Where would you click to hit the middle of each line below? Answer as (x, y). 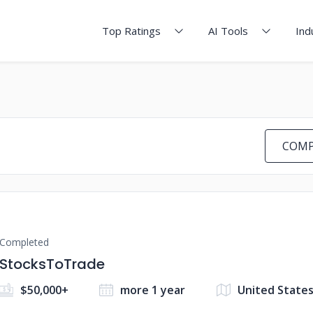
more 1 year (153, 290)
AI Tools (228, 31)
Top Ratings (131, 31)
